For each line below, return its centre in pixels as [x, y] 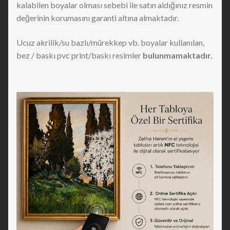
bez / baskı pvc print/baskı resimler [80, 55]
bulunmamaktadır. [178, 55]
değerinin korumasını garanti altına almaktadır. [98, 18]
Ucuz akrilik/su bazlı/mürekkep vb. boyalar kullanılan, [110, 42]
